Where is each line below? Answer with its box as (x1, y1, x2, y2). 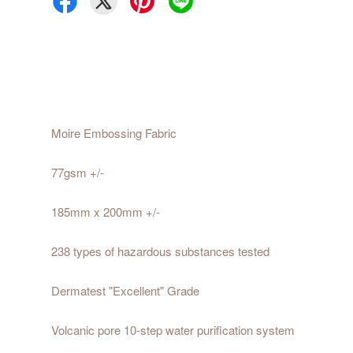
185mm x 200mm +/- (51, 203, 160, 221)
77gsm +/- (51, 164, 104, 181)
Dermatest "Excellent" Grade (51, 282, 199, 299)
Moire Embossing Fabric (51, 124, 176, 142)
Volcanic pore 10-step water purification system (51, 321, 295, 339)
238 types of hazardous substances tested (51, 243, 269, 260)
